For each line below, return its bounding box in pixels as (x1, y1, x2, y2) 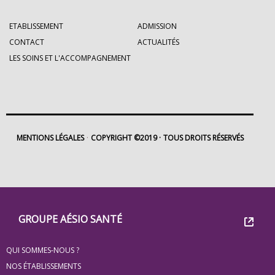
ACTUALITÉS (137, 37, 179, 47)
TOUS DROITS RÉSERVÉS (163, 133, 244, 143)
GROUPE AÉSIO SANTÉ (18, 212, 122, 226)
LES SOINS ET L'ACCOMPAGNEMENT (9, 53, 131, 63)
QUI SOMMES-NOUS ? (6, 245, 79, 255)
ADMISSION (137, 21, 177, 31)
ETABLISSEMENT (9, 21, 63, 31)
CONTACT (9, 37, 44, 47)
